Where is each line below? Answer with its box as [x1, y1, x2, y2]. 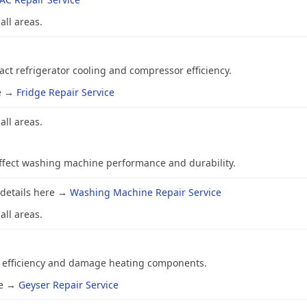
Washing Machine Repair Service [70, 186, 221, 199]
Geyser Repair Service [19, 278, 119, 292]
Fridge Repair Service [16, 86, 114, 99]
